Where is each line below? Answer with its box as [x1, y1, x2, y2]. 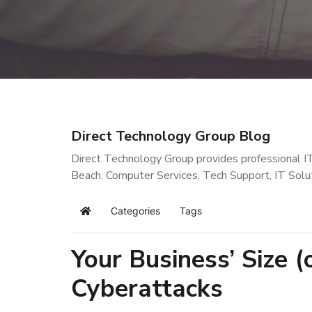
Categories [111, 204, 160, 217]
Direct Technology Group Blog [71, 127, 270, 146]
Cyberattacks [71, 271, 223, 305]
